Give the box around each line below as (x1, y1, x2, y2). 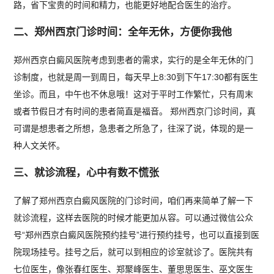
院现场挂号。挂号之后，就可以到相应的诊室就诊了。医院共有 (13, 247, 254, 257)
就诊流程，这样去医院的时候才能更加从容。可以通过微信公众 (13, 213, 254, 223)
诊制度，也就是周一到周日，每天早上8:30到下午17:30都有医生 (13, 72, 259, 82)
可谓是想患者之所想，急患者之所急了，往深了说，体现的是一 (13, 124, 254, 133)
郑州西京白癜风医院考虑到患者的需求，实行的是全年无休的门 (13, 55, 254, 65)
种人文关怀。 (13, 141, 65, 150)
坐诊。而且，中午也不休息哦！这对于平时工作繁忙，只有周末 (13, 89, 254, 99)
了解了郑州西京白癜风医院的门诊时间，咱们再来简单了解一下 (13, 196, 254, 206)
